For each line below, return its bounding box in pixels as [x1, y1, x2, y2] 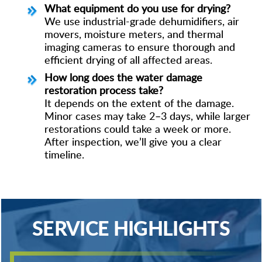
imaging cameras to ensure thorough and [44, 39, 235, 54]
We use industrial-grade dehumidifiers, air [44, 13, 239, 28]
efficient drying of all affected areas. [44, 51, 212, 67]
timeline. [44, 146, 84, 161]
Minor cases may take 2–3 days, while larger [44, 108, 250, 123]
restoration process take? [44, 82, 163, 97]
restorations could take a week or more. [44, 120, 231, 136]
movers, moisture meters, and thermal [44, 26, 223, 41]
